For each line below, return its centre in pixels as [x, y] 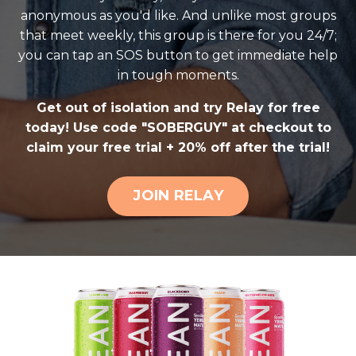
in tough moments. [178, 75]
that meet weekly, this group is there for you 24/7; [178, 35]
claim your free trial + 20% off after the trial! [178, 147]
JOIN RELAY [178, 196]
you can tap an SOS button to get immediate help [178, 55]
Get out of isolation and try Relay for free [178, 107]
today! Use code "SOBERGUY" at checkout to [178, 127]
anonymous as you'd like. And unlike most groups [178, 15]
